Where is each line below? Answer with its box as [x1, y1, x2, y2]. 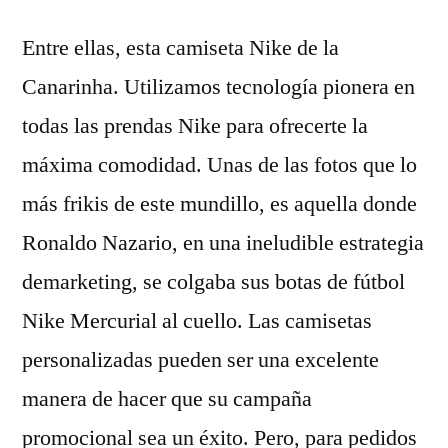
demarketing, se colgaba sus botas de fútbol [22, 268, 405, 296]
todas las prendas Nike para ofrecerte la [22, 112, 368, 140]
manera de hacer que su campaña [22, 385, 312, 413]
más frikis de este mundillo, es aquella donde [22, 190, 417, 218]
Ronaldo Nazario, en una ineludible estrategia [22, 229, 424, 257]
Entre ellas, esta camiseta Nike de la [22, 34, 339, 62]
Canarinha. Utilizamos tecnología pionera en [22, 73, 415, 101]
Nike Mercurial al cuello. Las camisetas [22, 307, 372, 335]
